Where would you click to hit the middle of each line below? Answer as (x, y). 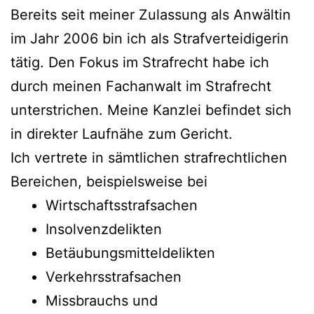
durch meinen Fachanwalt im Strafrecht (141, 86)
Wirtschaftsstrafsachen (122, 205)
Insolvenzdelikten (104, 229)
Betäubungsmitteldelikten (130, 253)
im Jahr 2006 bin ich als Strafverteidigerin (150, 38)
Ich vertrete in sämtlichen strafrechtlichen (149, 157)
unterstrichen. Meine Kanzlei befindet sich (151, 110)
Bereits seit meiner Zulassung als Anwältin (151, 14)
